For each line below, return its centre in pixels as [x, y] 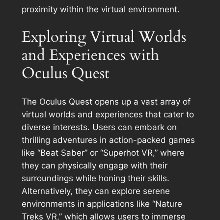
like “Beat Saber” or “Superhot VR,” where [103, 153]
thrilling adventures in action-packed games [108, 140]
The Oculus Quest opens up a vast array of [106, 102]
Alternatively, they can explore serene [96, 191]
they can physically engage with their [94, 166]
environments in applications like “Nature [102, 204]
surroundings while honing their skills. [95, 179]
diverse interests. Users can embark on [99, 127]
